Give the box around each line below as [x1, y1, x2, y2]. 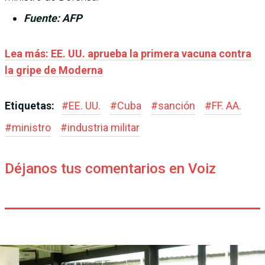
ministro [12, 121, 51, 134]
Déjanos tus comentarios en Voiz [5, 160, 216, 177]
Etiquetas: [5, 99, 57, 112]
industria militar [67, 121, 140, 134]
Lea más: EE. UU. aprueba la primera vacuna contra [5, 47, 251, 60]
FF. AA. [212, 99, 241, 112]
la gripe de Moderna [5, 64, 103, 77]
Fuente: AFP [24, 12, 82, 25]
